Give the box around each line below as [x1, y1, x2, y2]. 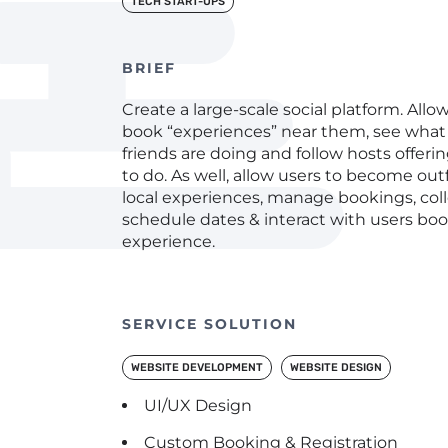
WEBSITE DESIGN [290, 361, 382, 374]
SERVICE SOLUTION [122, 315, 297, 333]
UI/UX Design [144, 396, 252, 415]
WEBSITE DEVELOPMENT [131, 361, 263, 374]
